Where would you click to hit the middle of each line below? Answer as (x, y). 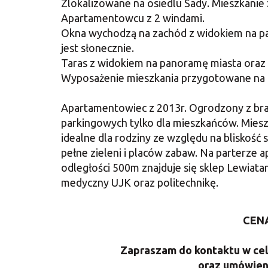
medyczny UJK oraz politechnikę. (140, 182)
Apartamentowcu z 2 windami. (133, 18)
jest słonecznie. (98, 48)
